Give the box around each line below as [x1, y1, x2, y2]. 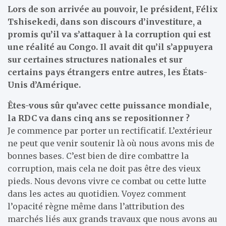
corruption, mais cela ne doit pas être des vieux [8, 163, 201, 174]
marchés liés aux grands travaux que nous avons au [8, 213, 217, 224]
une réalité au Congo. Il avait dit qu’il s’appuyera [8, 41, 213, 52]
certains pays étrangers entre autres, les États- [8, 67, 207, 77]
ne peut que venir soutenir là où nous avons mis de [8, 138, 214, 148]
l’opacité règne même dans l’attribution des [8, 201, 185, 211]
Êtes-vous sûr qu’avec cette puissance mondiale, [8, 100, 211, 110]
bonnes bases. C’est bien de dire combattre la [8, 150, 189, 161]
